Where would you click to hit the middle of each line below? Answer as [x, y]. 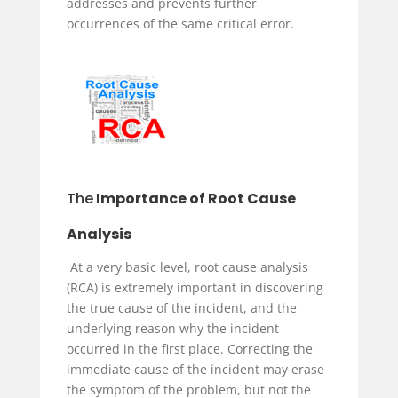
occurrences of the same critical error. [182, 23]
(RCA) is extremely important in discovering [195, 288]
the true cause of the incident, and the [181, 308]
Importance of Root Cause [194, 199]
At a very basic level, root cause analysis [187, 267]
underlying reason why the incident [172, 329]
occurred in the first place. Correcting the [189, 349]
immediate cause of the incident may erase [195, 370]
